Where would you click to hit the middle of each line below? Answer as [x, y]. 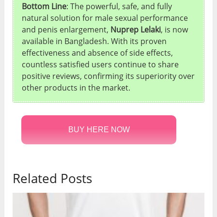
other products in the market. [76, 88]
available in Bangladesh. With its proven [94, 41]
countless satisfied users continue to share [101, 65]
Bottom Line [44, 7]
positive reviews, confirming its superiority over [108, 76]
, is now [175, 30]
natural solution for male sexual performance [105, 18]
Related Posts [53, 178]
